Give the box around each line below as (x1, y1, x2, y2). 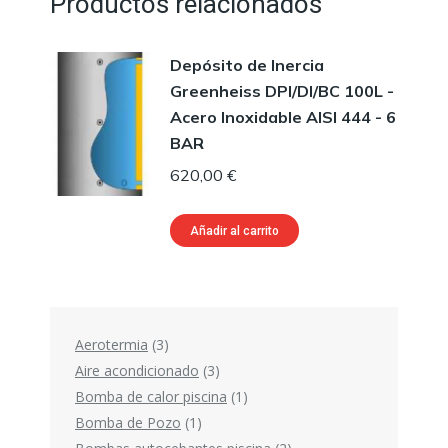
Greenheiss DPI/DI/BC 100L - (170, 80, 394, 101)
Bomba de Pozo (75, 412, 181, 432)
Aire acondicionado (75, 360, 199, 380)
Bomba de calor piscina (75, 386, 227, 406)
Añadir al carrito (190, 223, 279, 238)
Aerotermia (75, 334, 148, 354)
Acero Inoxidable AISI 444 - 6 (170, 106, 396, 127)
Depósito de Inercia (170, 54, 324, 75)
